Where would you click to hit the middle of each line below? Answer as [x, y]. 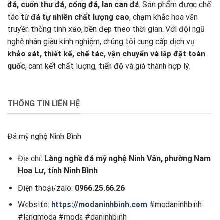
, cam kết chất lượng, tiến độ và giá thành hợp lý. [108, 66]
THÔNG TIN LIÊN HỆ [43, 103]
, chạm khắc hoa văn [164, 17]
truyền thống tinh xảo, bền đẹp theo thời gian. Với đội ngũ [106, 29]
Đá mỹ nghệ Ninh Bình [44, 136]
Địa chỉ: [31, 159]
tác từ [19, 17]
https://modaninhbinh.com [99, 205]
